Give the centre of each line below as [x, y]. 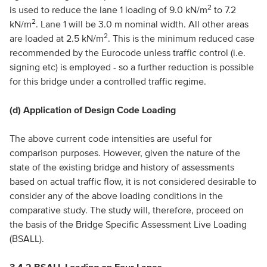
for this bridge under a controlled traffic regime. [108, 81]
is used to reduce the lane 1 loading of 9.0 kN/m [108, 10]
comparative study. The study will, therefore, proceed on [126, 210]
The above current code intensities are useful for [110, 138]
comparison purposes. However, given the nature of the [125, 153]
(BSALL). [27, 238]
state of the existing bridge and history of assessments [122, 167]
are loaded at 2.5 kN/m [56, 38]
